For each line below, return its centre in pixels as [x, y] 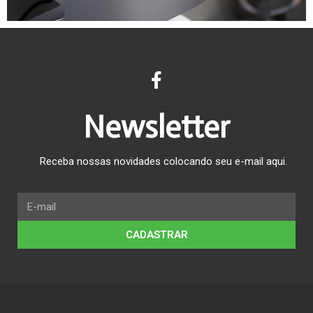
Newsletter [156, 127]
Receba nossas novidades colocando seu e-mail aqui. [163, 161]
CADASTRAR [156, 234]
